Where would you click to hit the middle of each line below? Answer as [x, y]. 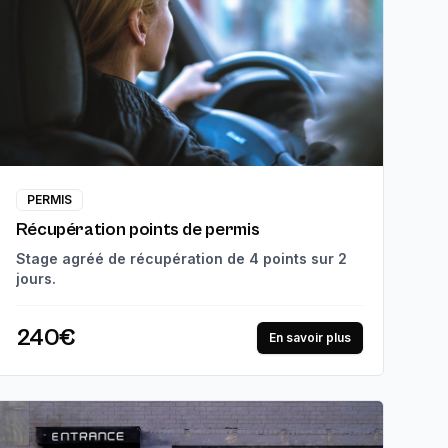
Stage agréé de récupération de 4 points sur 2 [181, 259]
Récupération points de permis [137, 230]
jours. [35, 279]
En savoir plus [309, 338]
